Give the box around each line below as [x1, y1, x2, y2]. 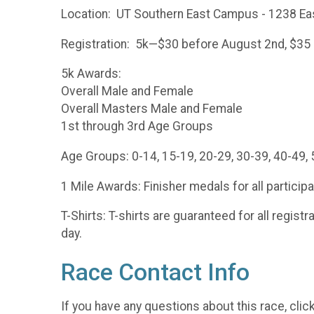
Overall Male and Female [61, 84, 193, 99]
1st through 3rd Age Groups [61, 119, 213, 134]
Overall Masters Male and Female [61, 102, 243, 116]
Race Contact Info [61, 259, 250, 287]
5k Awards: [61, 67, 121, 81]
